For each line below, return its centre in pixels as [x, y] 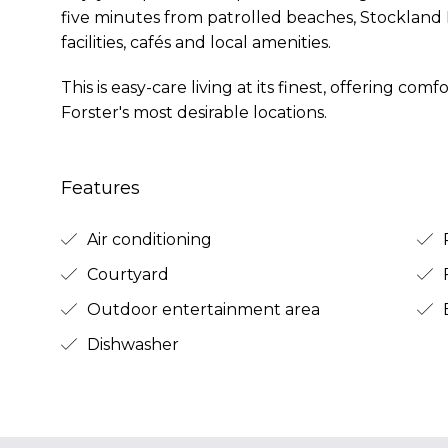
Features [100, 187]
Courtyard [125, 274]
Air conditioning [147, 239]
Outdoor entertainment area [201, 309]
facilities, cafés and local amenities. [195, 42]
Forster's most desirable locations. [193, 112]
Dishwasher [130, 344]
